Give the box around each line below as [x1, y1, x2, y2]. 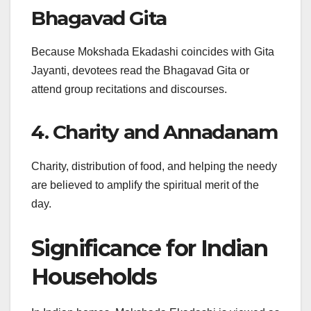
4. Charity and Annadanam [31, 120, 278, 144]
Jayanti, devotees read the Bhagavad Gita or [31, 65, 249, 77]
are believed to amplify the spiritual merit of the [31, 179, 259, 192]
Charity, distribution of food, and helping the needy [31, 160, 277, 173]
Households [31, 263, 156, 291]
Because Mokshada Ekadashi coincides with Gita [31, 46, 274, 58]
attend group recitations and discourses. [31, 83, 227, 96]
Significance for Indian [31, 235, 268, 262]
